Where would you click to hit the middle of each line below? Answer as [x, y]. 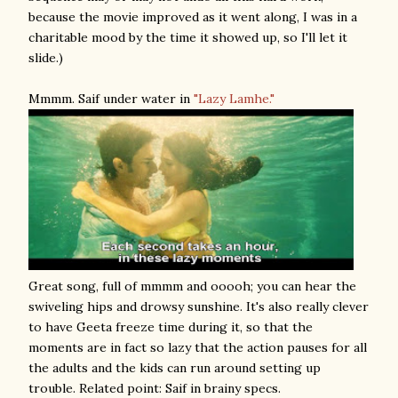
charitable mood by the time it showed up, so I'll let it [188, 37]
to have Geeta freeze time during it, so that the [171, 327]
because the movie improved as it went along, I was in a [193, 17]
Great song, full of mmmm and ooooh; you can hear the [192, 286]
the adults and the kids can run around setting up [175, 368]
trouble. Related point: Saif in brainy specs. [155, 388]
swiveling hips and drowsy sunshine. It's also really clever [199, 306]
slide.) [46, 58]
